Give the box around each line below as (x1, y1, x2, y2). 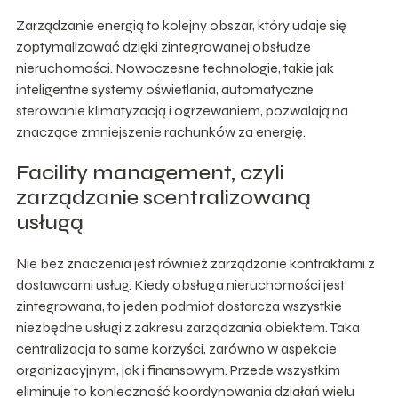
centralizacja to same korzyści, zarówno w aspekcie (15, 340, 337, 358)
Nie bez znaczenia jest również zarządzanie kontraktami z (15, 255, 375, 273)
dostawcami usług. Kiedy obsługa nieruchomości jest (15, 276, 345, 294)
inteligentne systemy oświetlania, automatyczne (15, 81, 314, 99)
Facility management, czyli (15, 160, 284, 187)
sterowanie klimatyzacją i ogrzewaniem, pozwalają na (15, 102, 348, 120)
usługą (15, 210, 84, 236)
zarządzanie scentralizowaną (15, 185, 311, 211)
